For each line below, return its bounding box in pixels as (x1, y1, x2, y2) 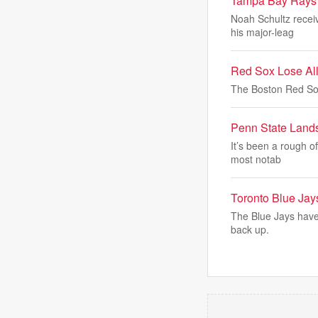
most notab (231, 152, 281, 166)
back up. (231, 222, 269, 236)
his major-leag (231, 25, 294, 39)
